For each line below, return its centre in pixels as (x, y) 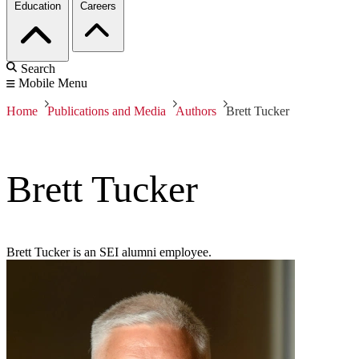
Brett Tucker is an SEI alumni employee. (109, 252)
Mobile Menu (53, 83)
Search (38, 69)
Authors (196, 111)
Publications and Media (107, 111)
